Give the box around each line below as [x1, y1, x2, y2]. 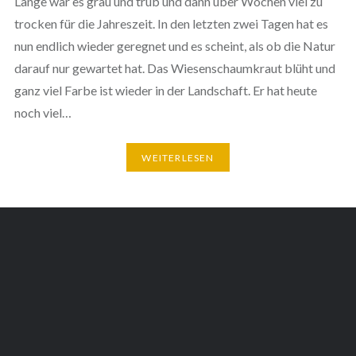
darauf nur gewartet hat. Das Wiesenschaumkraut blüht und [14, 60, 335, 76]
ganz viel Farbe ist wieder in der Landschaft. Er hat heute [14, 83, 317, 99]
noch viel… [14, 105, 72, 121]
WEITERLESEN [141, 151, 215, 164]
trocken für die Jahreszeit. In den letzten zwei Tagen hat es [14, 16, 328, 32]
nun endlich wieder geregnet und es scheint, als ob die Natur [14, 38, 335, 54]
